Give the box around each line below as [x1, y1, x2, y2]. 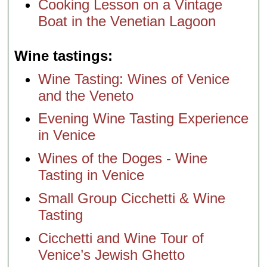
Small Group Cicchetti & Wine [38, 190, 226, 206]
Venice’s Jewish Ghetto [38, 246, 185, 263]
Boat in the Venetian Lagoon [38, 13, 216, 29]
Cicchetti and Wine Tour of [38, 229, 204, 246]
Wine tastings [14, 47, 108, 64]
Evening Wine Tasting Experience [38, 110, 249, 127]
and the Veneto [38, 87, 134, 104]
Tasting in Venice [38, 167, 145, 184]
